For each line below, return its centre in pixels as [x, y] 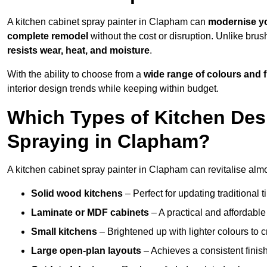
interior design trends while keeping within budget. [113, 89]
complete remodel [48, 36]
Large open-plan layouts [86, 251]
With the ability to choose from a [75, 74]
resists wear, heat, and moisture [78, 51]
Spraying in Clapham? [109, 142]
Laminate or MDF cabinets [90, 213]
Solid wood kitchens [77, 194]
